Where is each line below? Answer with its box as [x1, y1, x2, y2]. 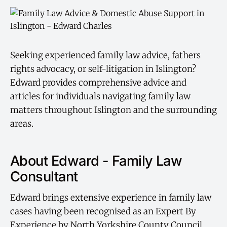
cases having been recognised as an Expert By [10, 206, 196, 217]
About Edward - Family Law [10, 152, 182, 169]
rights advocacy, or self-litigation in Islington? [10, 63, 196, 74]
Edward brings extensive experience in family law [10, 192, 211, 204]
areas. [10, 118, 33, 129]
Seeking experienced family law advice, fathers [10, 50, 201, 61]
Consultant [10, 168, 78, 185]
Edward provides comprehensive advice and [10, 77, 186, 88]
